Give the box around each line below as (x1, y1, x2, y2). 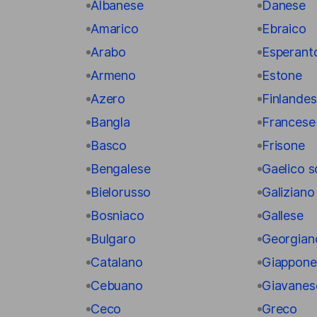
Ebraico (262, 21, 306, 36)
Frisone (262, 138, 305, 153)
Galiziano (262, 185, 315, 200)
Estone (262, 68, 302, 83)
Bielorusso (91, 185, 151, 200)
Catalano (91, 255, 143, 270)
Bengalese (91, 161, 151, 176)
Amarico (91, 21, 139, 36)
